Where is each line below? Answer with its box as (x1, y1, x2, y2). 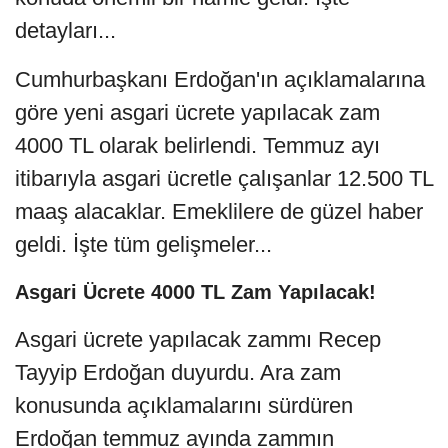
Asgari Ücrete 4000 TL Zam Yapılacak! (15, 280, 376, 303)
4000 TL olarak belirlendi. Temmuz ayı (15, 132, 380, 158)
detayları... (15, 17, 116, 43)
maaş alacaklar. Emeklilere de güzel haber (15, 198, 423, 224)
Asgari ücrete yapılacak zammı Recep (15, 326, 381, 352)
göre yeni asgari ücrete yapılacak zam (15, 99, 380, 125)
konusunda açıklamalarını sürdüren (15, 392, 353, 418)
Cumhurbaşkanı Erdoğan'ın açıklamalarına (15, 66, 425, 92)
